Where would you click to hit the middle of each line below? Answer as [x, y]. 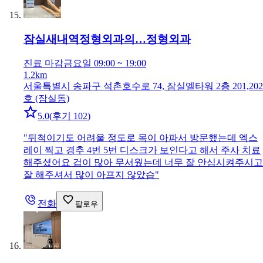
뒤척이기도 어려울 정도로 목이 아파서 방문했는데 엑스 [143, 138]
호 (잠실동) [46, 99]
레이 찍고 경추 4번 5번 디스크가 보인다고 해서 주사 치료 [142, 150]
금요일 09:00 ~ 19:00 [105, 63]
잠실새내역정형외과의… [85, 39]
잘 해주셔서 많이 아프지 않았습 [89, 175]
